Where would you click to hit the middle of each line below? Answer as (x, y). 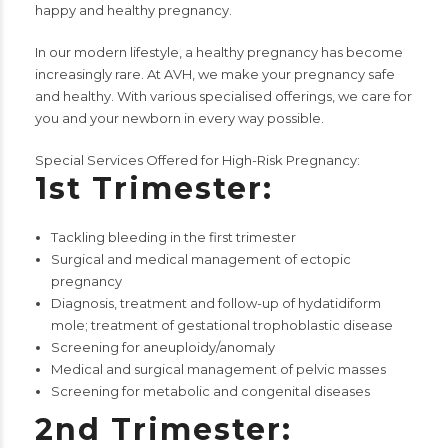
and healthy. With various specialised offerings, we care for (223, 96)
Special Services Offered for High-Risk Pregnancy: (197, 160)
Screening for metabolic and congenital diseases (210, 391)
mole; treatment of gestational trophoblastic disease (221, 325)
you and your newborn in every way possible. (179, 118)
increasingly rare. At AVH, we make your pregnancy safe (215, 74)
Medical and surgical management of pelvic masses (218, 369)
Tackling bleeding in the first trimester (173, 237)
